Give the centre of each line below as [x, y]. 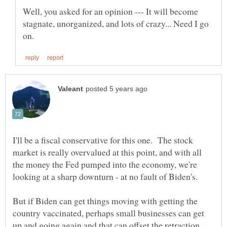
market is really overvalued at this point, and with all [107, 152]
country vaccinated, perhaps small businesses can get [108, 213]
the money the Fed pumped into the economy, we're [105, 164]
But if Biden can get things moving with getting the [105, 200]
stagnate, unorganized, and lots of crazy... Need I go [116, 23]
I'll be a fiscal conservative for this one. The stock [103, 140]
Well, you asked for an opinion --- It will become [110, 11]
